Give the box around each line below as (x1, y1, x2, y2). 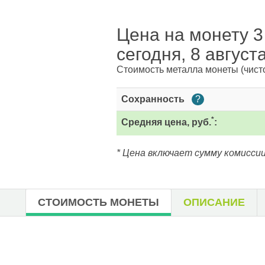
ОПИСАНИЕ (183, 196, 245, 208)
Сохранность (121, 94, 187, 104)
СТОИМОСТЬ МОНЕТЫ (38, 196, 159, 208)
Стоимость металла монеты (117, 64, 241, 75)
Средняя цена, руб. (121, 117, 211, 127)
